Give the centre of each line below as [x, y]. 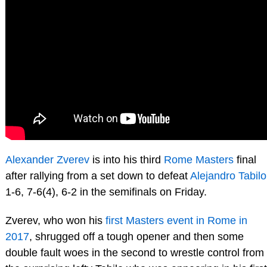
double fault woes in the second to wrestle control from [134, 252]
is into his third [126, 159]
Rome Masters [198, 159]
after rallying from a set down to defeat [97, 176]
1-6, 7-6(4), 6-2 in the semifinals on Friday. [106, 192]
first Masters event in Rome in [176, 220]
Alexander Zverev [47, 159]
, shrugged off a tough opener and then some [136, 236]
